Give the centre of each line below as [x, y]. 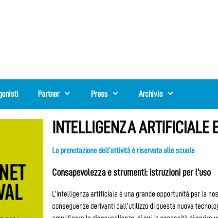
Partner [49, 94]
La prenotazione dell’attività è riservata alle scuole [124, 150]
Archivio [151, 94]
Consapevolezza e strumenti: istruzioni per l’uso [132, 172]
